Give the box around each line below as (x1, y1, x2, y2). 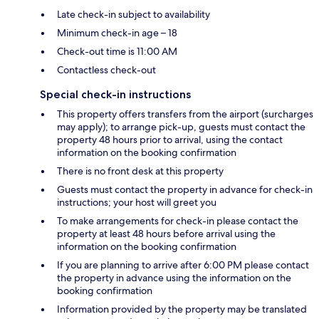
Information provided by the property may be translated (57, 303, 307, 316)
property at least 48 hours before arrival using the (57, 227, 276, 241)
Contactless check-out (57, 63, 156, 77)
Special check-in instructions (40, 88, 191, 102)
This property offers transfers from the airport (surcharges (57, 108, 313, 121)
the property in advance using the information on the (57, 271, 291, 285)
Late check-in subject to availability (57, 8, 210, 21)
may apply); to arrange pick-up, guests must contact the (57, 120, 305, 134)
